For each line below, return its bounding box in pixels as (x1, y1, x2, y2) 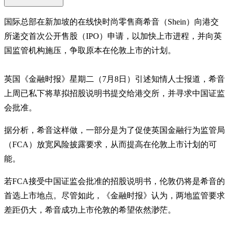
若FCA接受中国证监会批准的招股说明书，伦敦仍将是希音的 (4, 176, 225, 186)
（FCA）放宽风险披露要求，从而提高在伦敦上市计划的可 (4, 140, 217, 149)
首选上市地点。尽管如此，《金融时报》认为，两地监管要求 (4, 191, 225, 200)
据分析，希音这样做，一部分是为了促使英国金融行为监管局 (4, 125, 225, 134)
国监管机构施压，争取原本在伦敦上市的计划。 (4, 45, 176, 55)
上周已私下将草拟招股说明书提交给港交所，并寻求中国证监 (4, 88, 225, 98)
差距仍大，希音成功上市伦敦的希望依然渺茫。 (4, 205, 176, 214)
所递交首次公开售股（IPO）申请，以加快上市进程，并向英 (4, 31, 222, 40)
